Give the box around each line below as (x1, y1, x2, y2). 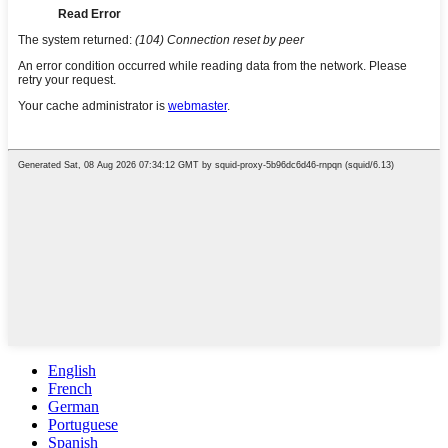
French (48, 379, 92, 397)
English (48, 361, 96, 379)
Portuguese (48, 415, 118, 433)
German (48, 397, 99, 415)
